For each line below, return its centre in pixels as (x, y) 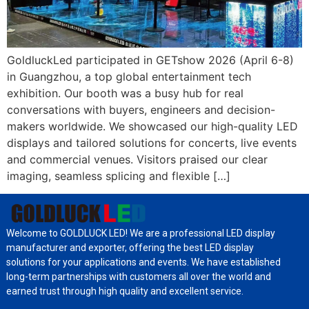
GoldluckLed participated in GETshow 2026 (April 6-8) (150, 60)
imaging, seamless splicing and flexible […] (119, 176)
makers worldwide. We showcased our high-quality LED (152, 126)
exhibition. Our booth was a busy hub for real (125, 93)
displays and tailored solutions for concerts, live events (152, 143)
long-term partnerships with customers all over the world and (138, 277)
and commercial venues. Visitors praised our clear (137, 159)
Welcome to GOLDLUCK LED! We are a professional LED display (140, 233)
